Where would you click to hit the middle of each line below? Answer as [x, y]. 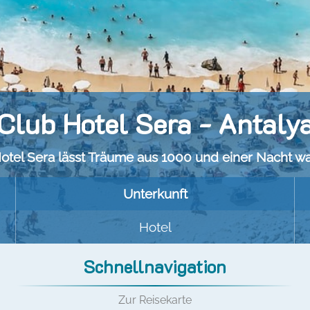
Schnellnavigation [155, 266]
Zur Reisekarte [155, 300]
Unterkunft [155, 194]
